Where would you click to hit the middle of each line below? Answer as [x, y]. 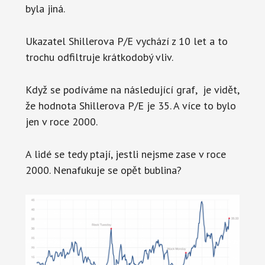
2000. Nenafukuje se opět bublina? [103, 170]
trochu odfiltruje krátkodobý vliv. [99, 57]
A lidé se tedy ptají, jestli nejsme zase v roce [125, 154]
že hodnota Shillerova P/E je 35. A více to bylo [130, 105]
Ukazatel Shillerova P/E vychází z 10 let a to [126, 41]
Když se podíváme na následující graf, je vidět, [132, 89]
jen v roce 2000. [61, 121]
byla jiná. [45, 8]
